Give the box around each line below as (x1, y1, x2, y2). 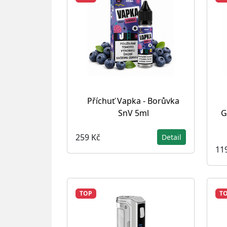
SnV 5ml (118, 107, 149, 119)
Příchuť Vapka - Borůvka (87, 95, 179, 106)
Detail (162, 132, 181, 142)
